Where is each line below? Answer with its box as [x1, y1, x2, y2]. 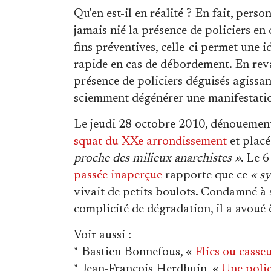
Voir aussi [74, 229, 125, 241]
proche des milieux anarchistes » [74, 152, 241, 165]
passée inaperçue [74, 169, 162, 181]
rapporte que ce [162, 169, 250, 181]
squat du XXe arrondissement [74, 135, 227, 148]
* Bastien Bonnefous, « [74, 246, 195, 258]
